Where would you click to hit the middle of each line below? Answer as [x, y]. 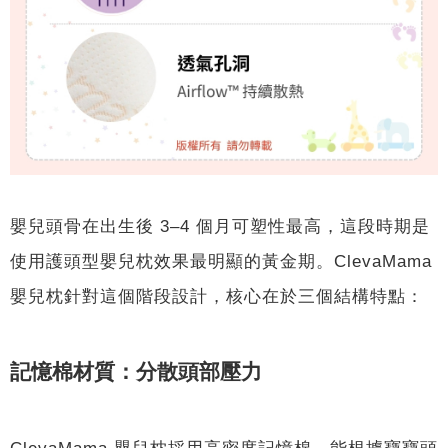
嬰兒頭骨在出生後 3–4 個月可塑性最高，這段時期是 [220, 225]
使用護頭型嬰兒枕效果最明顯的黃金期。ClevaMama [221, 260]
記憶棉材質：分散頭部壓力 [136, 372]
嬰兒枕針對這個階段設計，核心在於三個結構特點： [217, 295]
